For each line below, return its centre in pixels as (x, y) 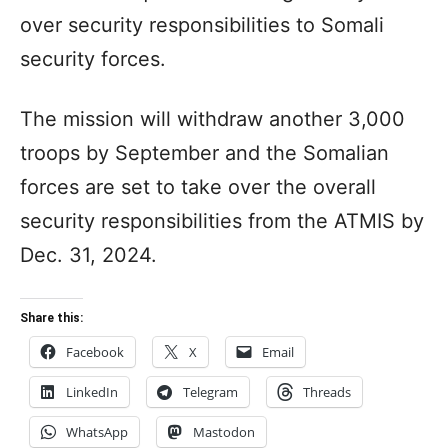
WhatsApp (97, 431)
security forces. (93, 58)
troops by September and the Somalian (204, 152)
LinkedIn (92, 391)
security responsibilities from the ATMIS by (222, 220)
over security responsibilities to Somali (202, 24)
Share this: (51, 317)
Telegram (210, 391)
